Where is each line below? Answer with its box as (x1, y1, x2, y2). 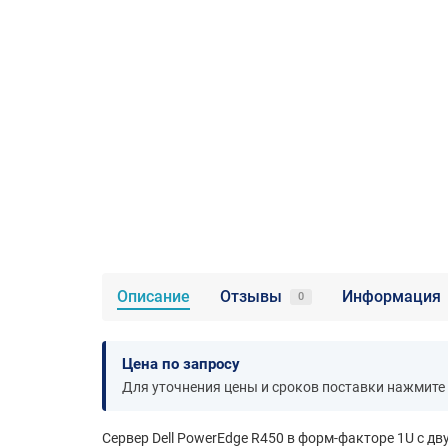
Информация (342, 287, 441, 307)
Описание (117, 287, 190, 307)
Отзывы (220, 287, 282, 307)
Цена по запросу (122, 355, 240, 374)
